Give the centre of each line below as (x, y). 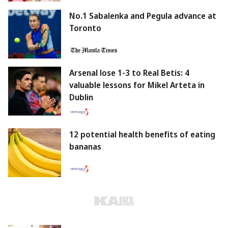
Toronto (85, 28)
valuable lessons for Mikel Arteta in (137, 85)
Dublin (81, 97)
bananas (85, 147)
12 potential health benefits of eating (142, 135)
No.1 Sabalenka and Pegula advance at (143, 16)
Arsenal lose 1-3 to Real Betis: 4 (129, 73)
